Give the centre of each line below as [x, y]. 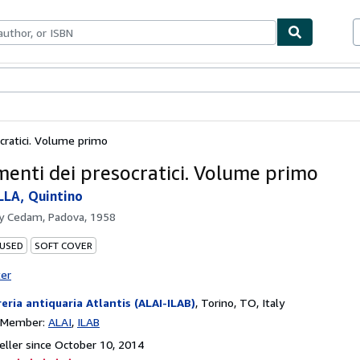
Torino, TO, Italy [243, 302]
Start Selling [142, 81]
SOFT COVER [63, 245]
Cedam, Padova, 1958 [61, 216]
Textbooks [47, 81]
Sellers [92, 81]
